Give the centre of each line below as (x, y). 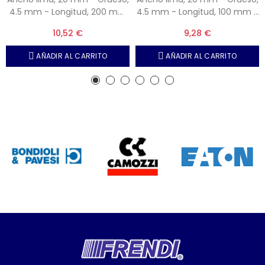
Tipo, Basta (197, 24)
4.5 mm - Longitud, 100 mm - (197, 12)
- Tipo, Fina (68, 24)
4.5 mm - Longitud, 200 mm (68, 12)
